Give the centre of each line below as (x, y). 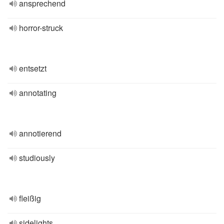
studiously (37, 158)
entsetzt (33, 68)
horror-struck (41, 28)
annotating (38, 93)
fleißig (30, 198)
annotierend (40, 133)
